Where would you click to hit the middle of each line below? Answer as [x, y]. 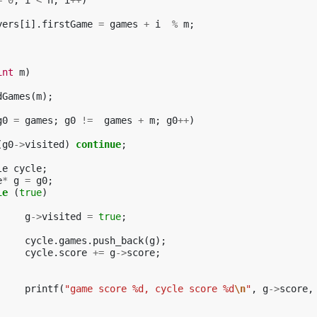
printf [42, 289]
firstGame [67, 24]
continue [98, 144]
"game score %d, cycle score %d [149, 289]
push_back [118, 241]
